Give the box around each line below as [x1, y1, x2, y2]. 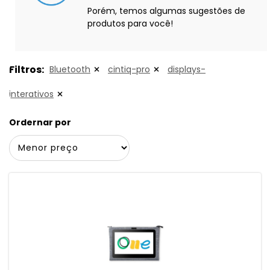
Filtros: [9, 63, 44, 77]
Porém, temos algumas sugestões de [87, 5, 245, 17]
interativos [9, 88, 54, 100]
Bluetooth [49, 63, 90, 75]
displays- [168, 63, 206, 75]
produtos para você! [87, 17, 173, 30]
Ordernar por [9, 116, 71, 128]
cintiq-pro [108, 63, 150, 75]
